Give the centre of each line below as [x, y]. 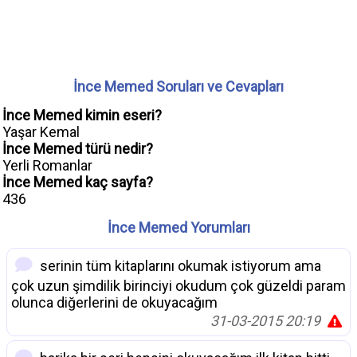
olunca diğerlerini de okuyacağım [114, 303]
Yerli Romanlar [47, 166]
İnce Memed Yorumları [178, 228]
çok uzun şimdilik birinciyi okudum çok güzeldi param [178, 286]
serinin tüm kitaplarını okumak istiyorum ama [179, 266]
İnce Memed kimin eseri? [82, 116]
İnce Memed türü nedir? [78, 149]
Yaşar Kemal [41, 132]
